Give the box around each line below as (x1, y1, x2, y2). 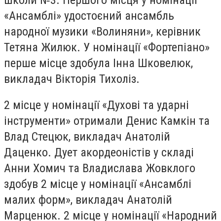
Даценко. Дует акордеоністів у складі (4, 146, 194, 160)
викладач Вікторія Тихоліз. (4, 72, 140, 86)
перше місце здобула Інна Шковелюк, (4, 56, 193, 70)
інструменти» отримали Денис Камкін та (4, 114, 210, 128)
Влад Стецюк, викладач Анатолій (4, 130, 170, 144)
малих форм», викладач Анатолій (4, 193, 172, 207)
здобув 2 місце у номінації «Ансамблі (4, 177, 191, 191)
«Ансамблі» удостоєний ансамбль (4, 8, 174, 23)
